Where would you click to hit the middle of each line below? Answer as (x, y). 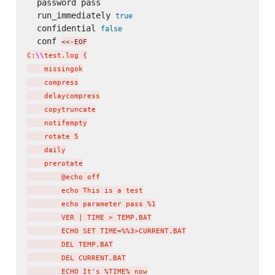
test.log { (65, 55)
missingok (55, 69)
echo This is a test (85, 190)
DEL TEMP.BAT (70, 244)
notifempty (57, 123)
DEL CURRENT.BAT (76, 258)
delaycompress (63, 96)
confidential (64, 28)
